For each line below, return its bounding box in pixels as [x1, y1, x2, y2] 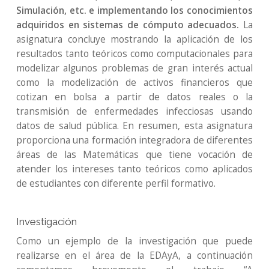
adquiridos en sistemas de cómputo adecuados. [16, 19, 240, 31]
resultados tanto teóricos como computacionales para [16, 47, 253, 60]
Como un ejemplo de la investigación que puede [16, 235, 253, 247]
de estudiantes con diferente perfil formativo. [16, 177, 216, 190]
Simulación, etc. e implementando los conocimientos [16, 4, 253, 17]
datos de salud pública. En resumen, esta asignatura [16, 119, 253, 132]
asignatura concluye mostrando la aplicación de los [16, 33, 253, 46]
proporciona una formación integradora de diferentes [16, 134, 253, 147]
